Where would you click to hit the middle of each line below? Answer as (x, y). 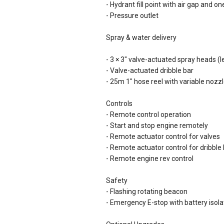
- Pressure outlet (132, 15)
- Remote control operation (148, 114)
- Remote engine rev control (150, 158)
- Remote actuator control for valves (163, 136)
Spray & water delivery (141, 37)
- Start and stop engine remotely (157, 125)
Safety (117, 180)
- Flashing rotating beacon (147, 191)
